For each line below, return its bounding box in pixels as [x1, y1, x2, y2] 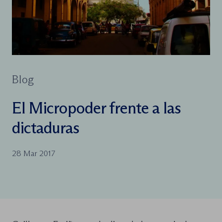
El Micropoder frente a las [12, 98, 181, 118]
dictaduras [12, 117, 79, 138]
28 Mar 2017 [12, 149, 55, 159]
